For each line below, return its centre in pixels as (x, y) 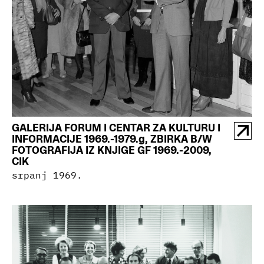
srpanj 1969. (47, 175)
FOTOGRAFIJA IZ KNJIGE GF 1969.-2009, (112, 150)
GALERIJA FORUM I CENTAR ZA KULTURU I (116, 128)
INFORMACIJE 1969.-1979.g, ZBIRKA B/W (112, 139)
